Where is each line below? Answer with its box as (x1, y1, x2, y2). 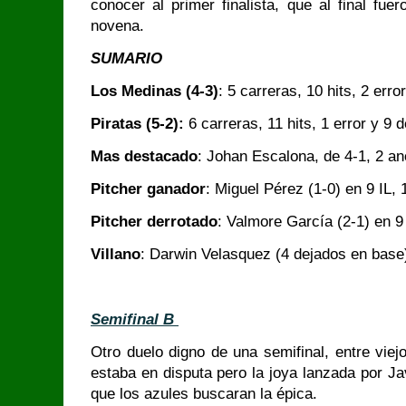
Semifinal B (91, 311, 179, 328)
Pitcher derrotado (91, 213, 217, 230)
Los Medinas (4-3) (91, 82, 218, 100)
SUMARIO (91, 50, 162, 67)
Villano (91, 246, 140, 263)
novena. (91, 17, 144, 34)
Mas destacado (91, 148, 198, 165)
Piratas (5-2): (91, 115, 184, 132)
